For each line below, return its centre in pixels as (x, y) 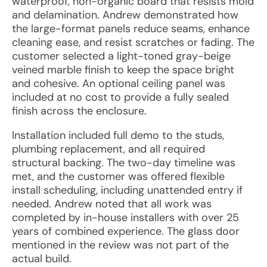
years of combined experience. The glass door (126, 231)
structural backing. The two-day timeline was (124, 163)
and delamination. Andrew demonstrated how (125, 15)
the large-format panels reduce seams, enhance (131, 29)
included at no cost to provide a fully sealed (120, 97)
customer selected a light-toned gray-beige (121, 56)
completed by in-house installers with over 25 (125, 218)
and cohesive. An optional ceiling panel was (119, 83)
